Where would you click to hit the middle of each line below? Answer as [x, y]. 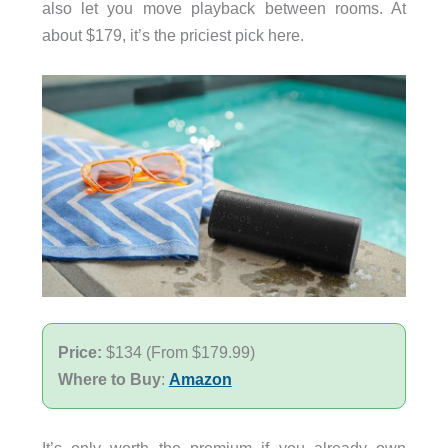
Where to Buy [109, 378]
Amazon [200, 378]
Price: [81, 351]
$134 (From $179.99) [180, 351]
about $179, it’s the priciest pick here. [172, 34]
